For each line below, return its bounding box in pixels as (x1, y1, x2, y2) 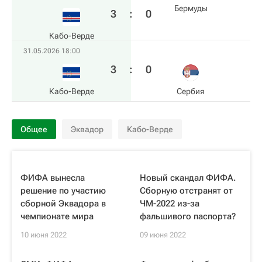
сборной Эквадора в (20, 198, 106, 209)
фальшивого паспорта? (140, 211, 236, 222)
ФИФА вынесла (20, 173, 85, 183)
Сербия (177, 87, 205, 96)
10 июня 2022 (20, 230, 67, 239)
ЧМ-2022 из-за (140, 198, 199, 209)
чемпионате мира (20, 211, 94, 222)
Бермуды (174, 4, 208, 13)
